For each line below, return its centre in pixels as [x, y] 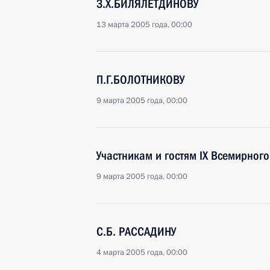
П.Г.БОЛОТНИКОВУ [140, 80]
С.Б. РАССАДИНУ [136, 231]
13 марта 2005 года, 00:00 [144, 25]
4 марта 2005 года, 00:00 [142, 253]
